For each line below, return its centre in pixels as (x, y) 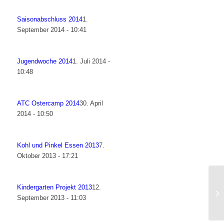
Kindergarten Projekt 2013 (55, 187)
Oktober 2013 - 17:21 (48, 156)
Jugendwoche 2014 (45, 61)
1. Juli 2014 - (91, 61)
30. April (91, 103)
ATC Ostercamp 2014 (48, 103)
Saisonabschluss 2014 (50, 19)
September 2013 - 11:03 (52, 198)
